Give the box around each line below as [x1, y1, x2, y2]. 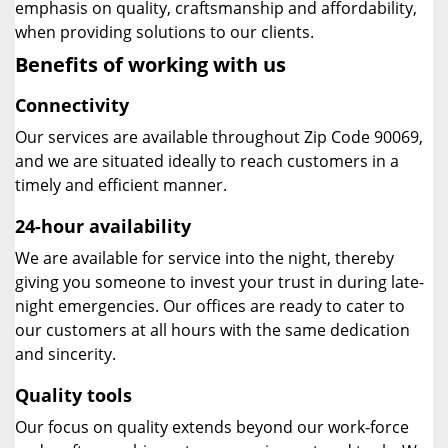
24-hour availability [15, 214, 191, 238]
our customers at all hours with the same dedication [15, 319, 410, 341]
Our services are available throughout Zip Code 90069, [15, 126, 423, 148]
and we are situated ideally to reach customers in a [15, 150, 399, 172]
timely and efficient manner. [15, 174, 227, 196]
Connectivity [15, 93, 129, 117]
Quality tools [15, 383, 132, 407]
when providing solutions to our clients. [15, 21, 314, 43]
